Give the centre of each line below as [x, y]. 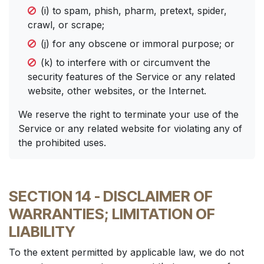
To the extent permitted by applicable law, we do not [126, 252]
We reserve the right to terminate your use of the [128, 114]
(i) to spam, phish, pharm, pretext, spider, [134, 11]
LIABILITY [42, 232]
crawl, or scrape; [66, 25]
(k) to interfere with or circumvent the [126, 62]
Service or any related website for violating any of [130, 128]
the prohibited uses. [62, 143]
